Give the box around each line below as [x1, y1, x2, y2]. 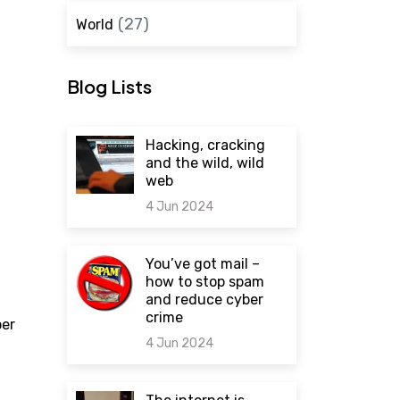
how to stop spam [146, 273, 265, 290]
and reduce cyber [146, 291, 264, 308]
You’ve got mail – [146, 255, 261, 272]
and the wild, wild [146, 154, 265, 171]
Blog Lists [66, 75, 152, 97]
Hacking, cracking [146, 137, 266, 154]
